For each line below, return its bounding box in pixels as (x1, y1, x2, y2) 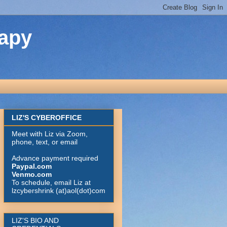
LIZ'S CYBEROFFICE (12, 113, 82, 122)
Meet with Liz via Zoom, (12, 130, 88, 138)
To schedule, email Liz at (12, 178, 91, 187)
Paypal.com (12, 162, 52, 171)
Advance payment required (12, 154, 98, 163)
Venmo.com (12, 170, 52, 179)
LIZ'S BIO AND (12, 216, 59, 225)
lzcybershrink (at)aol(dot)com (12, 186, 105, 195)
